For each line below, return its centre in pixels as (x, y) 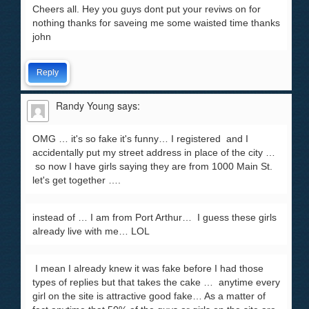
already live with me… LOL (92, 231)
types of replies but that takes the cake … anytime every (156, 282)
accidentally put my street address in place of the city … (154, 152)
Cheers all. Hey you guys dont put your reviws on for (147, 9)
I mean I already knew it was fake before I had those (148, 268)
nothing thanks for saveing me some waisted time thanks (156, 23)
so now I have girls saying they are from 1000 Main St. (152, 166)
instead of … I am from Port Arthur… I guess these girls (154, 217)
